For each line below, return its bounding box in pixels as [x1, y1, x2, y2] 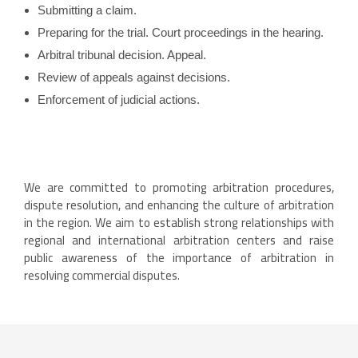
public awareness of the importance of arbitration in [24, 246, 334, 270]
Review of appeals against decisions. [37, 70, 230, 85]
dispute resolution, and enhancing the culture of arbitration [24, 193, 334, 217]
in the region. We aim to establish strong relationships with [24, 211, 334, 235]
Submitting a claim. [37, 3, 137, 18]
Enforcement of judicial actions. [37, 93, 200, 107]
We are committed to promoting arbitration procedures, [24, 176, 334, 200]
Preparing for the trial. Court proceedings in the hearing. [37, 26, 324, 40]
